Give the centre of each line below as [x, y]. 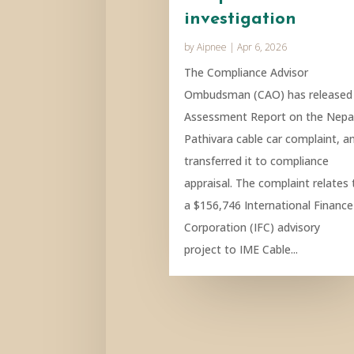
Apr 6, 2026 [262, 47]
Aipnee [212, 47]
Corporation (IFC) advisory [252, 228]
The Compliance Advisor [247, 73]
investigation [241, 20]
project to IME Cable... [241, 250]
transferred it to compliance [257, 161]
